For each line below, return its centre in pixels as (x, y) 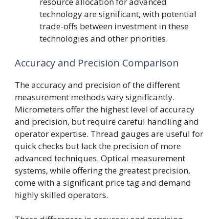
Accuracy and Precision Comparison (97, 63)
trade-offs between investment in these (114, 26)
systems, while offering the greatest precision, (102, 170)
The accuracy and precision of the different (97, 85)
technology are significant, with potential (118, 14)
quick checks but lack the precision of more (98, 146)
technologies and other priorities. (104, 38)
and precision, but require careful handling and (107, 121)
